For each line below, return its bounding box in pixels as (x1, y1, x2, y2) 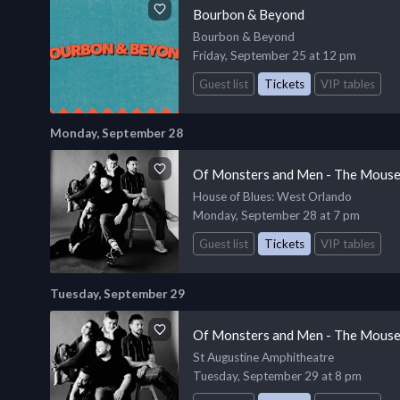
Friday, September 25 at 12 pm (193, 47, 356, 62)
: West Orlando (271, 189, 352, 204)
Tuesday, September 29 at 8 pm (193, 369, 362, 384)
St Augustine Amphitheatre (193, 350, 334, 365)
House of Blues (193, 189, 271, 204)
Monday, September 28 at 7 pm (193, 208, 360, 223)
